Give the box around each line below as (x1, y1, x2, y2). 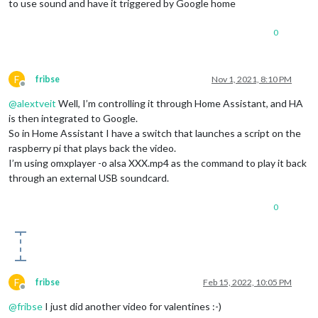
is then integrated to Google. (9, 112, 138, 125)
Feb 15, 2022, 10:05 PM (203, 277, 292, 288)
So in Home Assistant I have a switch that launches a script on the (9, 127, 301, 140)
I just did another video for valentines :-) (43, 300, 221, 313)
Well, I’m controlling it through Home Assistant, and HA (56, 97, 303, 110)
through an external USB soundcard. (9, 172, 169, 185)
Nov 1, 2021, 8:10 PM (212, 74, 292, 85)
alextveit (17, 97, 56, 110)
